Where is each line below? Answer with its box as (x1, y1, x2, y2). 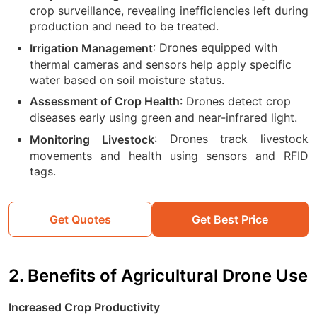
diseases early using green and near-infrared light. (30, 110, 297, 125)
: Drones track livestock (154, 132, 309, 146)
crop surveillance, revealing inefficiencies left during (30, 4, 309, 18)
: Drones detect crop (180, 93, 291, 108)
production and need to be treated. (30, 19, 219, 34)
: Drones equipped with (153, 40, 277, 55)
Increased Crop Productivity (8, 299, 160, 314)
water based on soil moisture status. (30, 72, 224, 87)
